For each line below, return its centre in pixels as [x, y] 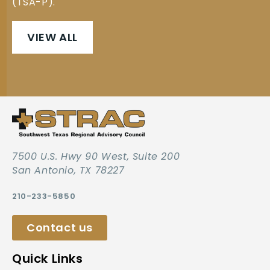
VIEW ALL [52, 37]
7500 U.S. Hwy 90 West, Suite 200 [96, 156]
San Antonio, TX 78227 [68, 170]
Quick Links [48, 259]
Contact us [60, 228]
